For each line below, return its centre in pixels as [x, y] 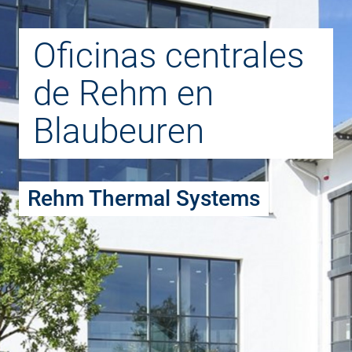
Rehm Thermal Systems [144, 199]
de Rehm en [123, 93]
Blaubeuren [118, 131]
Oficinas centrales [168, 55]
